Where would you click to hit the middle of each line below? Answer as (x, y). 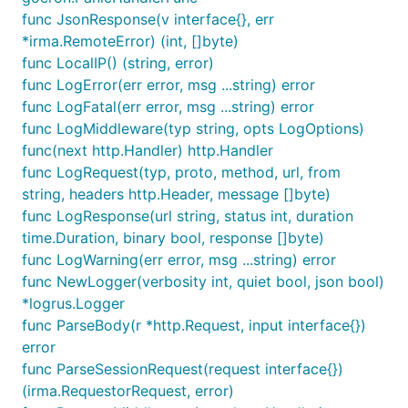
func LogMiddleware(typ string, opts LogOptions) (193, 128)
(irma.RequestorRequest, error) (128, 391)
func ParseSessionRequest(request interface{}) (183, 369)
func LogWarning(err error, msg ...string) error (179, 260)
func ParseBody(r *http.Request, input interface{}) (194, 325)
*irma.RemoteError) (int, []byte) (130, 41)
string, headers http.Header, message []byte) (176, 194)
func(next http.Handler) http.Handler (148, 150)
